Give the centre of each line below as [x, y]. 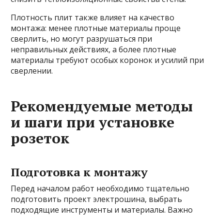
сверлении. [32, 71]
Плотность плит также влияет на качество [93, 18]
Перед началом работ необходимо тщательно [100, 189]
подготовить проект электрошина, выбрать [97, 199]
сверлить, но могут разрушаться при [82, 39]
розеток [40, 138]
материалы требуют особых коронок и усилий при [108, 60]
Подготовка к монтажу [79, 172]
